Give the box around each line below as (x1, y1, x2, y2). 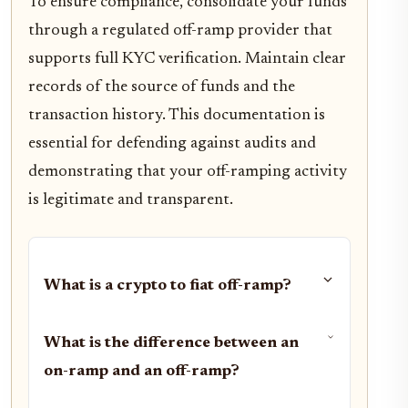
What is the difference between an (44, 334, 299, 352)
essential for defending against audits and (28, 135, 316, 152)
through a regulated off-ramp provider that (28, 22, 332, 39)
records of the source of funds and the (28, 78, 295, 96)
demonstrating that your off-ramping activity (28, 163, 347, 180)
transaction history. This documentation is (28, 107, 325, 124)
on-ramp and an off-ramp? (44, 362, 240, 380)
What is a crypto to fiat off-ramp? (44, 277, 291, 294)
